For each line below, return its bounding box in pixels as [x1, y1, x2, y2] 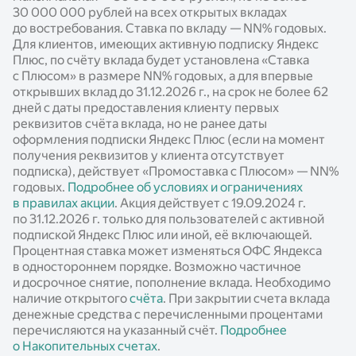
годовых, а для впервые [172, 68, 313, 84]
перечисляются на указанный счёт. [13, 323, 220, 339]
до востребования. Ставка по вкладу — [13, 21, 243, 37]
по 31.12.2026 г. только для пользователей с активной [13, 211, 324, 227]
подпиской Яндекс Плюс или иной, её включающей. [13, 227, 312, 243]
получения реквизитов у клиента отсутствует [13, 148, 284, 164]
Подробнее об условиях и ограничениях [68, 180, 303, 195]
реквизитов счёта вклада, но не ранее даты [13, 116, 267, 132]
